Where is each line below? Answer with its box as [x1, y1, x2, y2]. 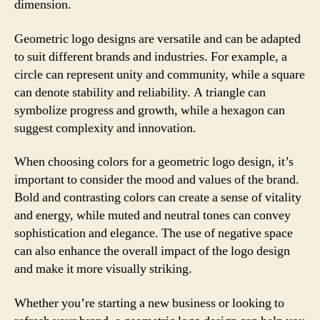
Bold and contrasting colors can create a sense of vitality [14, 189, 301, 206]
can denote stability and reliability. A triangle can [14, 84, 266, 101]
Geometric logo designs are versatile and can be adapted [14, 30, 301, 47]
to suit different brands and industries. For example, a [14, 48, 287, 65]
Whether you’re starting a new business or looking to [14, 294, 284, 311]
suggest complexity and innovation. [14, 119, 196, 136]
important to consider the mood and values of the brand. [14, 171, 299, 188]
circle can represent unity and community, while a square [14, 66, 305, 83]
